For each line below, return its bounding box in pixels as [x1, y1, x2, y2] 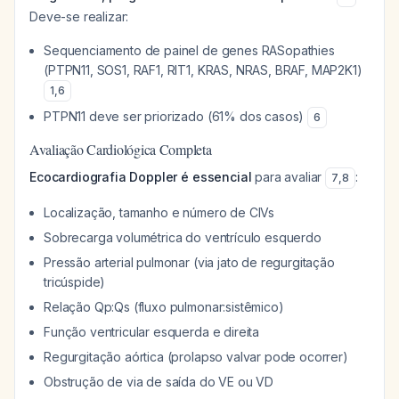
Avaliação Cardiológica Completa [29, 140, 212, 159]
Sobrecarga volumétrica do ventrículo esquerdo [44, 230, 322, 245]
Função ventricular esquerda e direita [44, 324, 260, 339]
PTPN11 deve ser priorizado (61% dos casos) [44, 109, 308, 124]
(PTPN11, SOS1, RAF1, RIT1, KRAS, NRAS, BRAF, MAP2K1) [44, 62, 362, 77]
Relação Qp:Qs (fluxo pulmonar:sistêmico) [44, 299, 284, 314]
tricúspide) [44, 274, 106, 289]
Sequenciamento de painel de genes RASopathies [44, 43, 335, 58]
